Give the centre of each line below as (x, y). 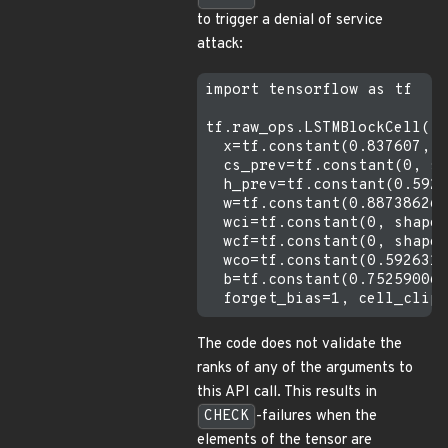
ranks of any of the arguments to (305, 368)
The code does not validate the (299, 344)
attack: (220, 44)
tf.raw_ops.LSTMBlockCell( (322, 128)
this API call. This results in (287, 392)
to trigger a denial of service (290, 20)
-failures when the (316, 416)
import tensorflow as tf (308, 90)
